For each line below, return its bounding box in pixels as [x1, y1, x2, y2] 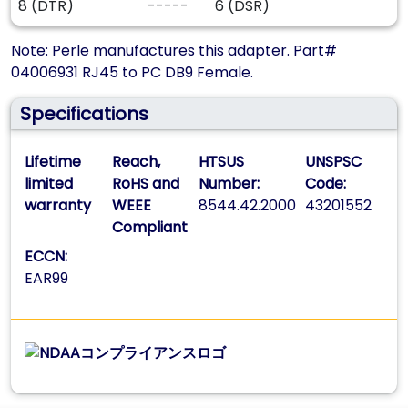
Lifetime [25, 151, 81, 172]
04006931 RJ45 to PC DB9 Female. [11, 62, 253, 83]
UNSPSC [305, 151, 362, 172]
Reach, [111, 151, 160, 172]
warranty [25, 195, 91, 216]
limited [25, 173, 73, 194]
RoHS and [111, 173, 179, 194]
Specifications [20, 101, 148, 127]
